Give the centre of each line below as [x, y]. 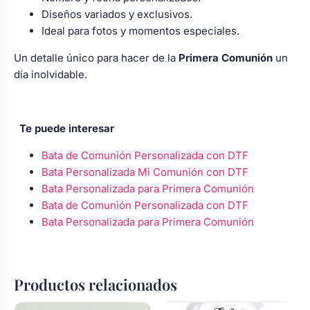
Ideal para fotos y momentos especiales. [140, 31]
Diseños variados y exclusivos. [117, 15]
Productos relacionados [95, 285]
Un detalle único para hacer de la [96, 58]
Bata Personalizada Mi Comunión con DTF [145, 172]
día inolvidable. [51, 75]
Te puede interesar [67, 129]
